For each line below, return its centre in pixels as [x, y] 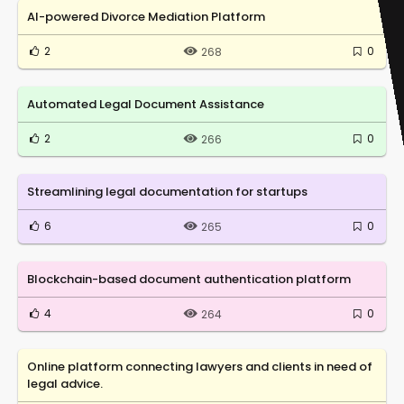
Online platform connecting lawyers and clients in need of [200, 366]
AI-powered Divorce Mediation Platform [146, 16]
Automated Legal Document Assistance [146, 104]
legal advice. [65, 383]
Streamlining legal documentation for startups [167, 191]
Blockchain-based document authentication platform [189, 279]
